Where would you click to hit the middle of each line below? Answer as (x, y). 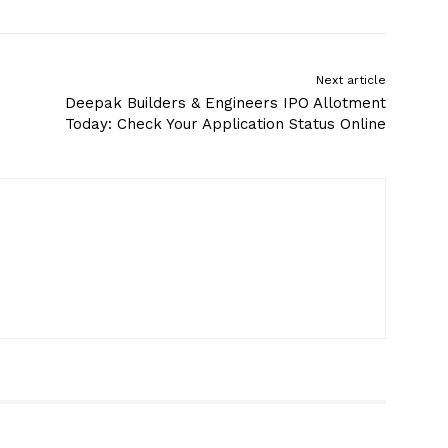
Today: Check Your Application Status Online (225, 124)
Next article (350, 80)
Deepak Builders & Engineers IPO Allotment (225, 103)
